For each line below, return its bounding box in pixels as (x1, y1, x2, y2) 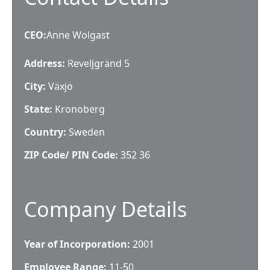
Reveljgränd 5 (67, 57, 130, 70)
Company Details (24, 195, 187, 223)
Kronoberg (55, 102, 105, 116)
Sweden (69, 125, 105, 139)
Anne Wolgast (46, 28, 110, 42)
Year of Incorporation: (24, 237, 130, 251)
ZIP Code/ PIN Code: (24, 148, 118, 162)
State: (24, 102, 55, 116)
